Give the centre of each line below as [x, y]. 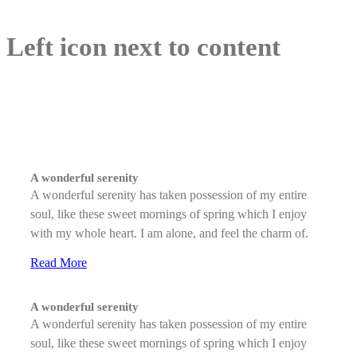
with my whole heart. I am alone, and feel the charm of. [169, 233]
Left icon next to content [143, 47]
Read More [59, 263]
